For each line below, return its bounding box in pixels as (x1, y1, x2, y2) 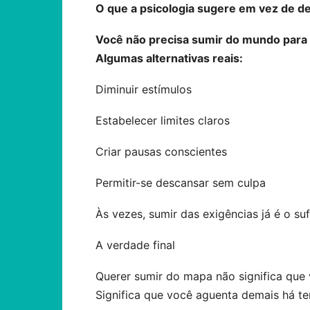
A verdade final (95, 238, 175, 252)
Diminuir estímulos (95, 82, 192, 96)
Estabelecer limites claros (95, 113, 230, 127)
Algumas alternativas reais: (95, 51, 243, 65)
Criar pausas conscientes (95, 145, 227, 158)
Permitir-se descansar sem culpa (95, 176, 266, 190)
